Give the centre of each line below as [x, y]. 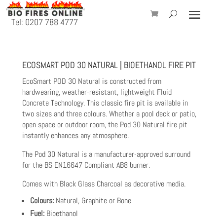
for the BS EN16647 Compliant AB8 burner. [86, 165]
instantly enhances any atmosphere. [75, 136]
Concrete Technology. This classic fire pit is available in [105, 103]
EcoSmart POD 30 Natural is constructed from [92, 81]
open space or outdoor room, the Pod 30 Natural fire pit [105, 125]
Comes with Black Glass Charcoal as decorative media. [104, 184]
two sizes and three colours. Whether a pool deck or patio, [109, 114]
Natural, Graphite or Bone [92, 201]
